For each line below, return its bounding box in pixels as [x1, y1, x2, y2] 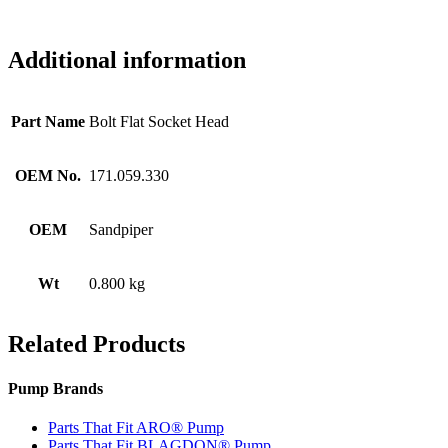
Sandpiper [89, 220, 153, 238]
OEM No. [15, 166, 81, 184]
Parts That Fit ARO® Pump [48, 419, 224, 437]
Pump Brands [8, 379, 103, 397]
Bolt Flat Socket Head [89, 112, 229, 130]
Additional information [8, 46, 246, 73]
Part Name [11, 112, 85, 130]
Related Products [8, 331, 185, 358]
